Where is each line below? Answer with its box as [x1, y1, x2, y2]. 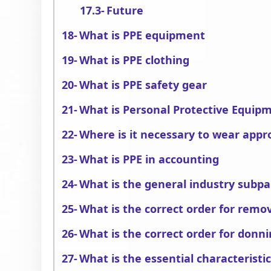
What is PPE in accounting [79, 152, 220, 166]
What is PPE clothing [79, 53, 190, 67]
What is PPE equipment [79, 28, 206, 42]
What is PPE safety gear [79, 77, 207, 92]
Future [106, 3, 144, 18]
